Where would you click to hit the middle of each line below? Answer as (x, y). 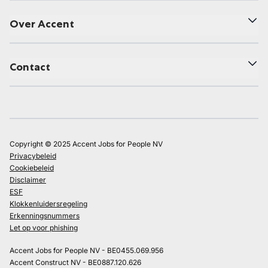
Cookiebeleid (32, 168)
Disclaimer (28, 180)
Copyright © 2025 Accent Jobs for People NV (86, 144)
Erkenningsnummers (45, 216)
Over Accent (42, 24)
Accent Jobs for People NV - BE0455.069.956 (86, 250)
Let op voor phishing (44, 228)
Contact (30, 67)
